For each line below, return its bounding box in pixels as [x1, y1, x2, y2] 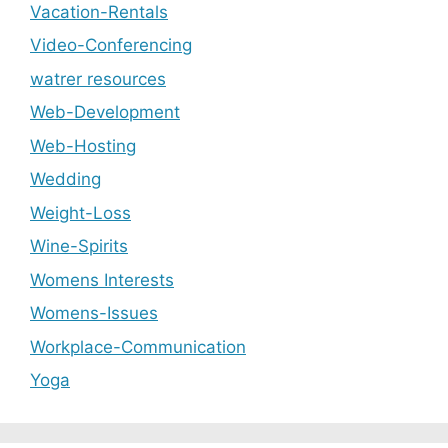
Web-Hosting [30, 135, 136, 156]
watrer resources [30, 68, 166, 89]
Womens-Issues [30, 303, 158, 324]
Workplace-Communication [30, 336, 246, 357]
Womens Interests [30, 269, 174, 290]
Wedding [30, 169, 101, 190]
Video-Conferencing [30, 35, 192, 56]
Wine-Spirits [30, 236, 128, 257]
